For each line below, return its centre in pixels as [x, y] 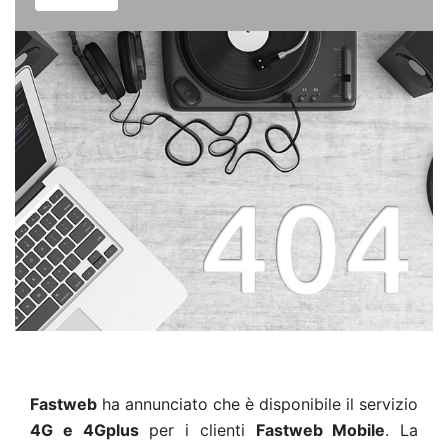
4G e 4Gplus [84, 430]
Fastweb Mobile [320, 430]
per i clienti [197, 430]
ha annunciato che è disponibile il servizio [257, 404]
